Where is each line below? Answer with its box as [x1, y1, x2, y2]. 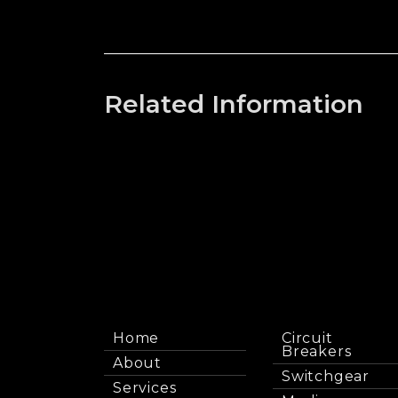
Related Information [104, 89, 363, 120]
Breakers [282, 343, 352, 361]
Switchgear [282, 368, 370, 386]
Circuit [282, 330, 333, 347]
